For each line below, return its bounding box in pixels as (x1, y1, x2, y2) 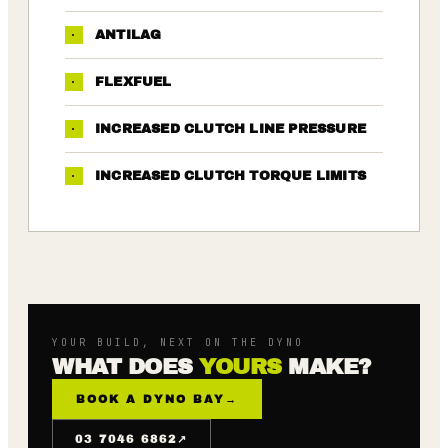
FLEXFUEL (95, 74, 172, 89)
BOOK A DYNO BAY (76, 392, 225, 405)
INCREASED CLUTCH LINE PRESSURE (95, 121, 366, 136)
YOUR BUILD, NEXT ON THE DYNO (52, 335, 304, 349)
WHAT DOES (52, 354, 199, 379)
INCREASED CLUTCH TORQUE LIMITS (95, 168, 366, 183)
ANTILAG (95, 27, 162, 42)
